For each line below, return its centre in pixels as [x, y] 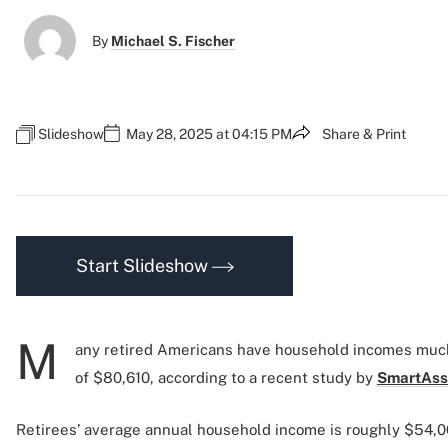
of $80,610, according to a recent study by [226, 377]
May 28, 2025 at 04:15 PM [209, 134]
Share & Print [364, 134]
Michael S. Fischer [173, 41]
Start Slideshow [143, 265]
